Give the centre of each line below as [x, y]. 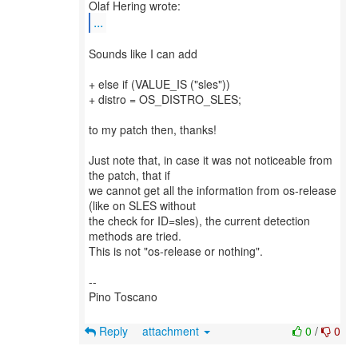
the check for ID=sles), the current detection [199, 221]
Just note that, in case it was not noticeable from [211, 160]
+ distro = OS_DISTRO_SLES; [165, 99]
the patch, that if [129, 175]
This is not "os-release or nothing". [176, 251]
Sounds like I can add [143, 54]
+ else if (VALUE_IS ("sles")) [159, 84]
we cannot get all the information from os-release [213, 190]
